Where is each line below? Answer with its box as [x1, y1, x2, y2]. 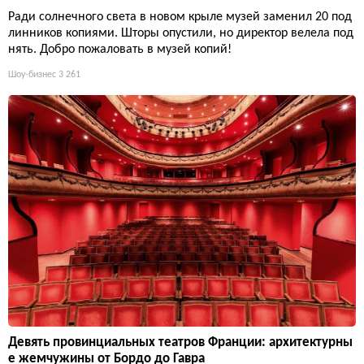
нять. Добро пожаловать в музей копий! [8, 43, 232, 57]
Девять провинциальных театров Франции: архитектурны [8, 336, 353, 350]
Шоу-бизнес [8, 70, 56, 80]
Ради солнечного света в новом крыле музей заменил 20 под [8, 11, 352, 24]
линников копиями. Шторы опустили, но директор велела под [8, 27, 353, 41]
